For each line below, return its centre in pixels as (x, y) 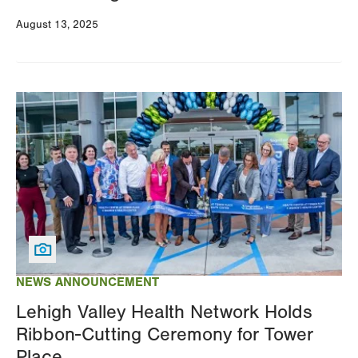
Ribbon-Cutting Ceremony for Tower (165, 334)
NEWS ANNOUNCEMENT (88, 282)
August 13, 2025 (57, 24)
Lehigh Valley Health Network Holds (164, 312)
